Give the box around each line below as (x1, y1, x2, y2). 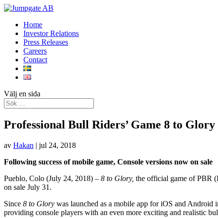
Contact (23, 55, 47, 64)
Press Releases (23, 38, 68, 46)
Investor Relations (23, 29, 79, 37)
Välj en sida (4, 90, 40, 98)
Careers (23, 47, 47, 55)
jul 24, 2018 (39, 141, 76, 149)
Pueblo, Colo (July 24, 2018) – (4, 174, 101, 182)
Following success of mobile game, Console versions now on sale (4, 157, 213, 166)
